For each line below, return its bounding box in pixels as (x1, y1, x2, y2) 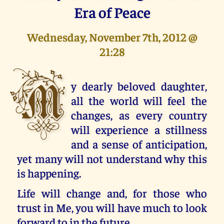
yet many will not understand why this (17, 150, 207, 165)
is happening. (17, 165, 81, 180)
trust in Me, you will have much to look (17, 200, 207, 215)
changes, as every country (71, 107, 207, 122)
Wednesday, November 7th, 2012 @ (26, 29, 197, 44)
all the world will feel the (71, 92, 207, 107)
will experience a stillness (71, 121, 207, 136)
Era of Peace (73, 1, 150, 21)
